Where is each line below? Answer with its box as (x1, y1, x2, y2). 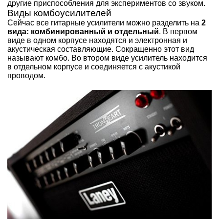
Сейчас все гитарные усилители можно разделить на (7, 18, 201, 27)
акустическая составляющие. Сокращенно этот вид (7, 44, 194, 53)
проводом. (7, 71, 45, 80)
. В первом (159, 27, 197, 36)
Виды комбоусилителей (7, 7, 111, 18)
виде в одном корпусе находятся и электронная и (7, 36, 187, 44)
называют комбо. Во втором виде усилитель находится (7, 53, 207, 62)
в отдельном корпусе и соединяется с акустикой (7, 62, 180, 71)
